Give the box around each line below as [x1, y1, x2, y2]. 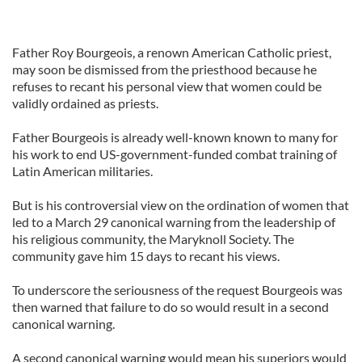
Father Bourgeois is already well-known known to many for [12, 129, 338, 145]
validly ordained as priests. [12, 95, 158, 111]
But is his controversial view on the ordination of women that [12, 197, 349, 213]
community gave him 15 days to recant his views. [12, 248, 280, 263]
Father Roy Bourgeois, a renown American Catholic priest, [12, 44, 331, 60]
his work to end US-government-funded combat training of [12, 146, 337, 162]
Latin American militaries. [12, 163, 153, 179]
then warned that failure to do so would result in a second [12, 299, 329, 314]
